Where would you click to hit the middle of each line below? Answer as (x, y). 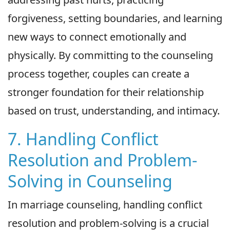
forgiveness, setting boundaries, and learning (115, 18)
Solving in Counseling (90, 181)
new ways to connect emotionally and (97, 37)
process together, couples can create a (99, 74)
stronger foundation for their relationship (106, 92)
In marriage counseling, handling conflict (105, 205)
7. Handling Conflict (83, 139)
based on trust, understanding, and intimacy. (114, 111)
